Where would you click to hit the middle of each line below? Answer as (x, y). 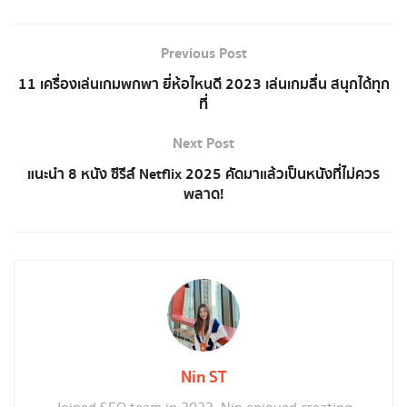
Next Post (203, 143)
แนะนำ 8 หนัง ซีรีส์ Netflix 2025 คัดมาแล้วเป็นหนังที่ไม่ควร (203, 174)
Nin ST (203, 377)
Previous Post (203, 53)
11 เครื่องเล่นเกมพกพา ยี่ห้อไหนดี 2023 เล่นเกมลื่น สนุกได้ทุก (203, 84)
